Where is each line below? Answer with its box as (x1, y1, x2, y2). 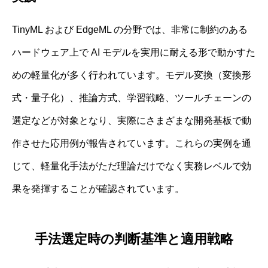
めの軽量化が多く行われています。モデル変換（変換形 (12, 69, 251, 80)
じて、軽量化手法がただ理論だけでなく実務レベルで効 (12, 160, 251, 171)
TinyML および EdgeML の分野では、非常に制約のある (12, 24, 248, 35)
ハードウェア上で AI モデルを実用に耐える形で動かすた (12, 47, 255, 57)
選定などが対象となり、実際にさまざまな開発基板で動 (12, 115, 251, 126)
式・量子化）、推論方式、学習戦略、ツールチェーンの (12, 92, 251, 103)
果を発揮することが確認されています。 (12, 183, 184, 194)
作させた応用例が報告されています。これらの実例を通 (12, 138, 251, 148)
